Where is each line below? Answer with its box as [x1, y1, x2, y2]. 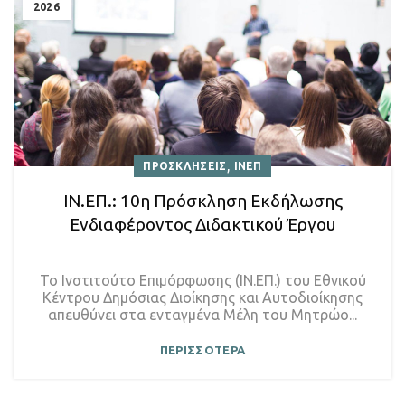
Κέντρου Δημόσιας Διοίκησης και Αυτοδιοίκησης [42, 288, 363, 306]
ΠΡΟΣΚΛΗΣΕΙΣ [143, 159, 227, 172]
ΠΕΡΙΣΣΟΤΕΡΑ [159, 343, 246, 356]
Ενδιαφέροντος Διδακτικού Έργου [70, 213, 335, 234]
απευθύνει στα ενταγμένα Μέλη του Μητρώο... [48, 306, 357, 323]
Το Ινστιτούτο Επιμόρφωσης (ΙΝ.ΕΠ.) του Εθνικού [39, 271, 366, 288]
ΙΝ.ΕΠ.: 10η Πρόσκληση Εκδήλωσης [62, 190, 343, 211]
